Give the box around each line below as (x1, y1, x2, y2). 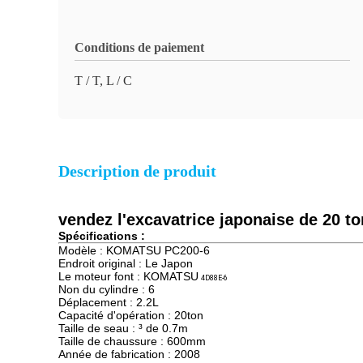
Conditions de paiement (75, 41, 204, 54)
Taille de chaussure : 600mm (58, 335, 206, 348)
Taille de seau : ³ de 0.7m (58, 322, 188, 335)
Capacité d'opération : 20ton (58, 309, 203, 322)
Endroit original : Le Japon (58, 257, 193, 270)
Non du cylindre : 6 (58, 283, 155, 296)
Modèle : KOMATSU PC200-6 (58, 244, 210, 257)
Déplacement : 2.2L (58, 296, 159, 309)
